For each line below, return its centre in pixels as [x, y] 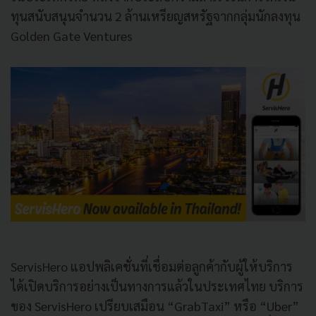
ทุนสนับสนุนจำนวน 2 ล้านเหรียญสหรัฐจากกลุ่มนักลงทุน [156, 16]
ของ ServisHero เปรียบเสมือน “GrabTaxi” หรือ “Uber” [155, 305]
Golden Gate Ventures [72, 36]
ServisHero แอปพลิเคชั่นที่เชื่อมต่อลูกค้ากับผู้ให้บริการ [152, 266]
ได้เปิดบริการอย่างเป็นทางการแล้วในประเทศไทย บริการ [157, 286]
